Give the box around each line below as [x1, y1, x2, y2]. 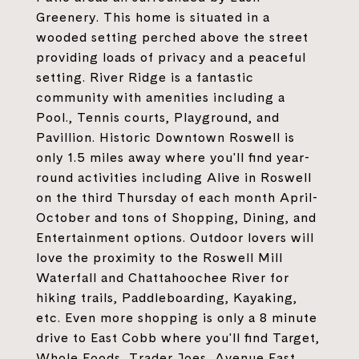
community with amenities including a [36, 88, 285, 106]
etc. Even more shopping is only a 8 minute [36, 309, 317, 326]
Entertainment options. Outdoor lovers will [36, 228, 314, 246]
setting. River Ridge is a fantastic [36, 68, 254, 86]
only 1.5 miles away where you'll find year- [36, 148, 310, 166]
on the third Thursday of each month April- [36, 188, 318, 206]
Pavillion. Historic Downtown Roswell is [36, 128, 295, 146]
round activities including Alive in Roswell [36, 168, 312, 186]
